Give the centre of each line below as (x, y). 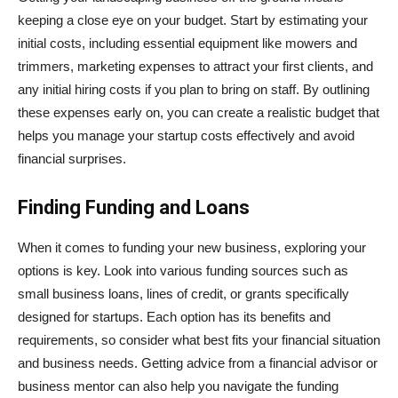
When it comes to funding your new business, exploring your (192, 247)
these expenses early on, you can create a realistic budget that (199, 112)
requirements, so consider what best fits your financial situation (199, 339)
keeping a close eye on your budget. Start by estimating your (193, 20)
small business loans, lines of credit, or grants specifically (183, 293)
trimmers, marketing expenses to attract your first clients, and (195, 66)
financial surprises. (72, 158)
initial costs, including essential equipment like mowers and (187, 43)
